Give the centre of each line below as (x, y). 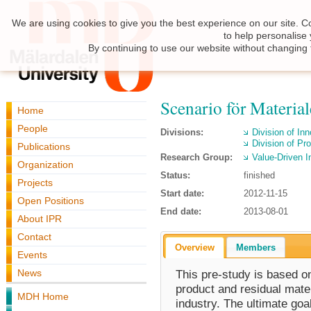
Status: (175, 175)
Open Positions (51, 201)
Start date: (182, 193)
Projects (35, 183)
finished (259, 175)
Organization (45, 165)
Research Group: (196, 157)
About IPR (40, 219)
